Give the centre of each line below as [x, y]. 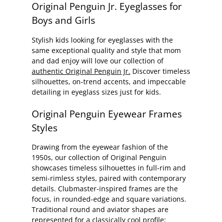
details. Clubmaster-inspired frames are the [105, 189]
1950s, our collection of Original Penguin [99, 158]
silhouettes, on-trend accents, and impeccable [109, 81]
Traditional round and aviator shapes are [100, 210]
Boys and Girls [63, 20]
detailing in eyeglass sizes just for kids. [96, 92]
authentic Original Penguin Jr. [81, 71]
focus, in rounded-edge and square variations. [109, 199]
